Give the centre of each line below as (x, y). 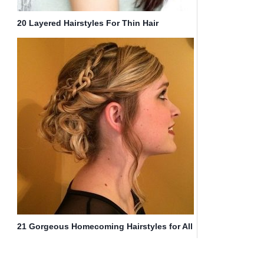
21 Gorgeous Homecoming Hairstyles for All (105, 227)
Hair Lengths (43, 239)
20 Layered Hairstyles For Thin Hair (88, 23)
